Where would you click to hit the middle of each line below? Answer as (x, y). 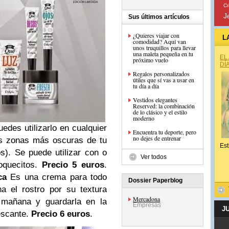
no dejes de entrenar (157, 138)
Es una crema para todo (57, 177)
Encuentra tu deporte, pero (165, 132)
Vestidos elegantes (155, 100)
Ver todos (154, 157)
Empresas (147, 205)
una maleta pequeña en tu (163, 54)
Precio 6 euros (61, 214)
